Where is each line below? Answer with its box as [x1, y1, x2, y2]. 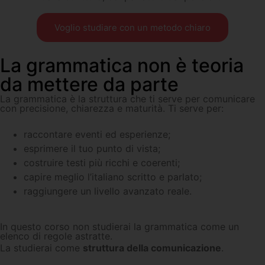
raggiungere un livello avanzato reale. [24, 185, 192, 198]
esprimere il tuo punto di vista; [24, 143, 160, 155]
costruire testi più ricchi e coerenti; [24, 157, 180, 169]
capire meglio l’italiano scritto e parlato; [24, 171, 202, 183]
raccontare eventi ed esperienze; [24, 128, 170, 141]
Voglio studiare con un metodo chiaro [54, 22, 211, 34]
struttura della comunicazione [83, 242, 221, 254]
